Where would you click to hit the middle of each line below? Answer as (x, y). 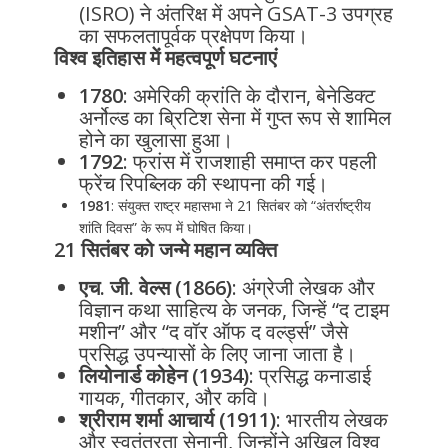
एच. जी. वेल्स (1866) (155, 287)
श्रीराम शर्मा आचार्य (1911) (177, 419)
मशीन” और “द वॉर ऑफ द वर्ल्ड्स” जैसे (213, 331)
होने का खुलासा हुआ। (155, 139)
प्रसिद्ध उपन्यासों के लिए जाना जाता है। (217, 353)
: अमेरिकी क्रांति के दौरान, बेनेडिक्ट (248, 95)
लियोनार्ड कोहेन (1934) (163, 375)
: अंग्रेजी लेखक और (303, 287)
